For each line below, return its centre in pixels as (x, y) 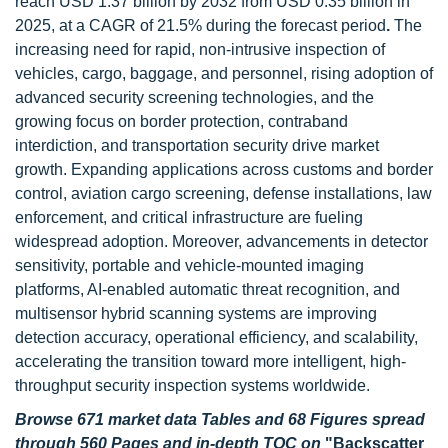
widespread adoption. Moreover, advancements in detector (221, 241)
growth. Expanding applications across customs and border (224, 169)
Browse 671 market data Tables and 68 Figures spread (220, 419)
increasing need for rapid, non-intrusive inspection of (200, 49)
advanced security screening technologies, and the (194, 97)
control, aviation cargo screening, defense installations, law (223, 193)
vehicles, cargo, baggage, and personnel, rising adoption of (224, 73)
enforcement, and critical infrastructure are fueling (189, 217)
